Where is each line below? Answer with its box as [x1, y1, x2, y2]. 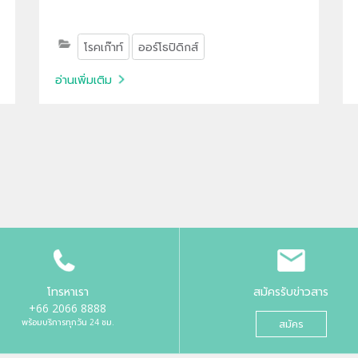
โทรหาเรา [46, 283, 89, 299]
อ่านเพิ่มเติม [54, 71, 112, 87]
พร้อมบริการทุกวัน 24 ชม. [21, 316, 114, 328]
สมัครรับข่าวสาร [253, 283, 329, 299]
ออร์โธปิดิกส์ [138, 38, 199, 54]
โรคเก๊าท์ [83, 38, 123, 54]
